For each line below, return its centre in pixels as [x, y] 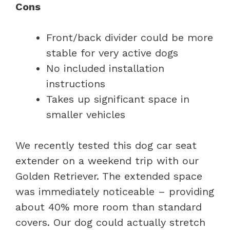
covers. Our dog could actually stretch [110, 222]
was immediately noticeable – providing [115, 191]
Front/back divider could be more [130, 37]
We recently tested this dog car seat [106, 145]
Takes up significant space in [118, 99]
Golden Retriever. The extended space [109, 176]
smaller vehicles [86, 114]
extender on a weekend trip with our [107, 160]
